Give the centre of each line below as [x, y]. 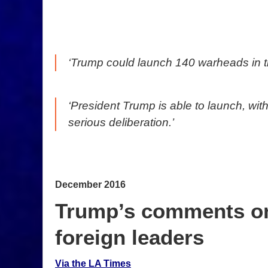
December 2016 [90, 185]
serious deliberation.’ [121, 122]
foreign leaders [130, 237]
